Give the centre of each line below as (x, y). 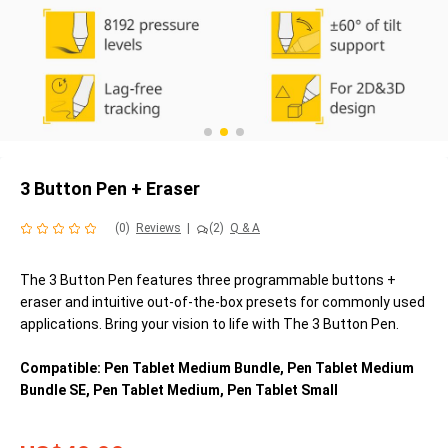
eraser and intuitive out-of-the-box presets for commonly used (222, 302)
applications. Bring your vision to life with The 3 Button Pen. (209, 324)
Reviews (158, 228)
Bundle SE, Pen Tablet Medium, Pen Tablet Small (179, 390)
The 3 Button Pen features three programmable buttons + (208, 280)
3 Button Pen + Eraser (110, 188)
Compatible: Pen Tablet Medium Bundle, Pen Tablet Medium (217, 368)
